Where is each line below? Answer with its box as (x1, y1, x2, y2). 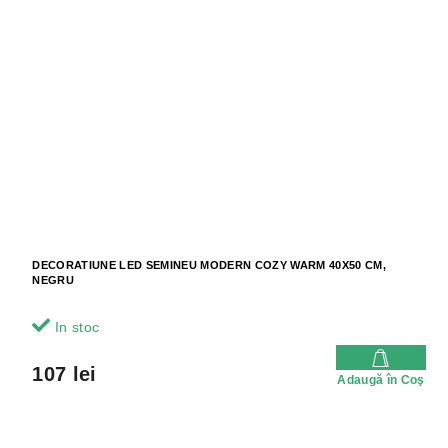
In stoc (50, 319, 100, 336)
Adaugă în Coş (337, 373, 425, 388)
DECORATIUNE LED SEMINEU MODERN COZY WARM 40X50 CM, (32, 259, 386, 272)
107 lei (32, 363, 97, 386)
